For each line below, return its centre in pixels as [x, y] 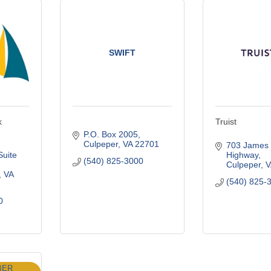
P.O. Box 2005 [110, 134]
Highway [242, 155]
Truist [226, 121]
